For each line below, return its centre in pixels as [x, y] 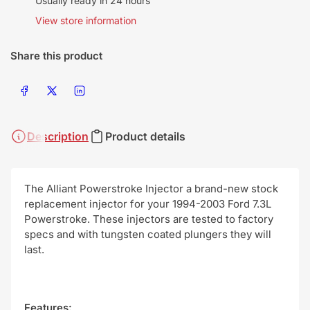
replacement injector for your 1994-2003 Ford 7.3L [148, 204]
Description [58, 136]
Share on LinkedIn [99, 89]
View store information [86, 20]
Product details [145, 136]
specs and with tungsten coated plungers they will [148, 234]
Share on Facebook [47, 89]
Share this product [56, 56]
